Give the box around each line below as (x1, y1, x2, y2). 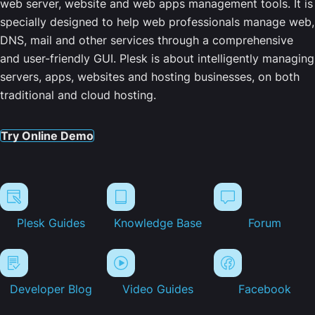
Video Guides (122, 282, 193, 297)
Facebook (238, 282, 291, 297)
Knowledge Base (113, 216, 202, 231)
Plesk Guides (16, 216, 85, 231)
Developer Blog (9, 282, 92, 297)
